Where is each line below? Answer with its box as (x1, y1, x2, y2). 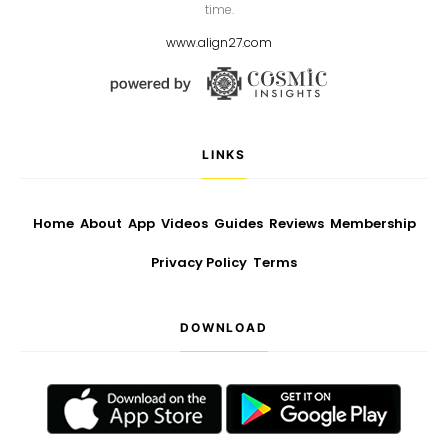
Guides (213, 214, 263, 233)
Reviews (268, 214, 324, 233)
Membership (329, 214, 416, 233)
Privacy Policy (151, 253, 247, 272)
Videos (160, 214, 208, 233)
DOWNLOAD (180, 320, 268, 335)
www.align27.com (166, 34, 272, 52)
